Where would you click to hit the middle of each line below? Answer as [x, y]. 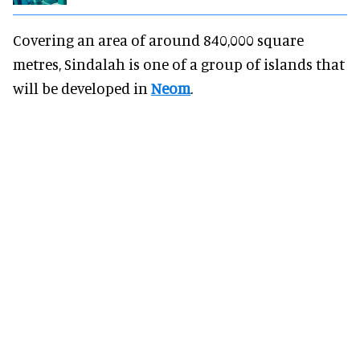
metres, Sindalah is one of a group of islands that [179, 63]
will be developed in [82, 88]
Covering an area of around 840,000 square [158, 39]
